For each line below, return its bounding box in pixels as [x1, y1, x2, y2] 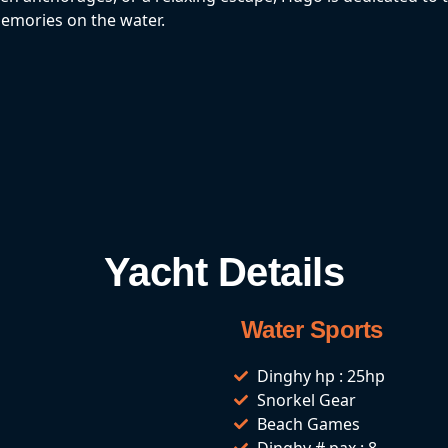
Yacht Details [103, 249, 345, 294]
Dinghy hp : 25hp [256, 364, 385, 387]
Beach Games [256, 412, 360, 435]
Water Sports [234, 315, 383, 343]
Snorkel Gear [256, 388, 356, 411]
